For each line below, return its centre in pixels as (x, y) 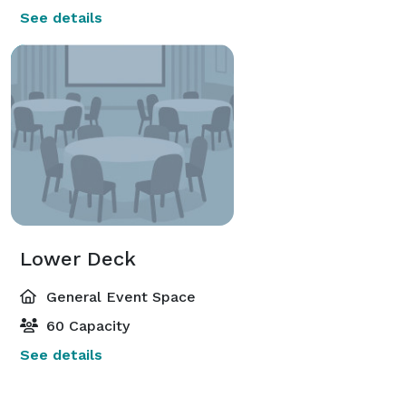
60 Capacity (86, 325)
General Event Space (119, 296)
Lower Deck (78, 258)
